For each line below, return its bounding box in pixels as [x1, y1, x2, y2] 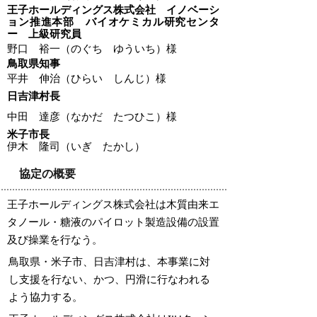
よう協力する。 [8, 289, 83, 304]
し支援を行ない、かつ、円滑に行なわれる [8, 271, 210, 286]
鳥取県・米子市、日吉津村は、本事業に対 [8, 253, 210, 268]
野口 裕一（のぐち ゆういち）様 [7, 40, 177, 55]
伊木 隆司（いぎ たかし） [7, 138, 145, 153]
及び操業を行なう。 [7, 231, 103, 246]
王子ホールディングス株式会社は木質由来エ [7, 196, 219, 211]
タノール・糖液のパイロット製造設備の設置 [7, 214, 219, 229]
